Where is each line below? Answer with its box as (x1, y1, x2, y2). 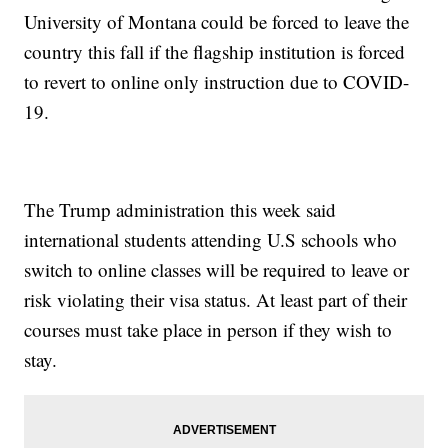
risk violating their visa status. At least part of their (24, 287, 408, 313)
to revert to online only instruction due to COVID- (24, 69, 410, 95)
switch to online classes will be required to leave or (24, 257, 410, 283)
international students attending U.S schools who (24, 227, 398, 253)
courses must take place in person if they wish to (24, 317, 393, 343)
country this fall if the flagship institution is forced (24, 39, 406, 65)
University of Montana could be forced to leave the (24, 9, 410, 35)
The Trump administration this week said (24, 197, 337, 223)
